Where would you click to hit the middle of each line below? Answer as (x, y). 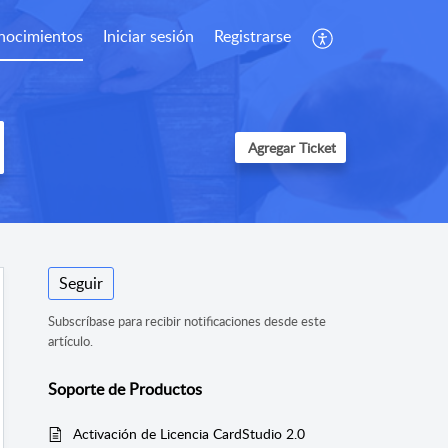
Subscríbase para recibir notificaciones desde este (187, 321)
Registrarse (252, 36)
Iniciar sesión (148, 36)
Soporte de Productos (125, 388)
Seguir (81, 283)
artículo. (70, 341)
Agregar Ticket (292, 148)
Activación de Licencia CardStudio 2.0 (189, 434)
